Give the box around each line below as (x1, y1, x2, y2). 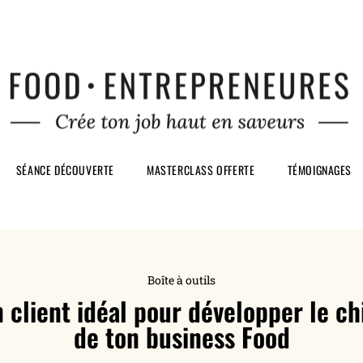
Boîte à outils (147, 272, 216, 288)
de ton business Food (73, 318, 290, 357)
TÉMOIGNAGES (287, 161, 352, 179)
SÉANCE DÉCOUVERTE (15, 161, 115, 179)
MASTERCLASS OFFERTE (147, 161, 255, 179)
